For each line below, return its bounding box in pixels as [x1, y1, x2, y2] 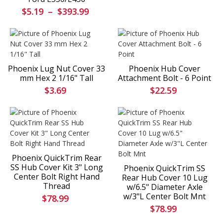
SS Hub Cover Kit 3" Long [10, 162, 103, 173]
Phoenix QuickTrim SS [124, 163, 205, 174]
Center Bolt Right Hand [13, 171, 100, 183]
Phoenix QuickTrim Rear [11, 152, 102, 164]
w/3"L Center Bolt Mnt [123, 191, 206, 202]
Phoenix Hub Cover [129, 63, 200, 74]
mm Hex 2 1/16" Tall [20, 73, 93, 84]
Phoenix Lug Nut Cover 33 [8, 63, 105, 74]
